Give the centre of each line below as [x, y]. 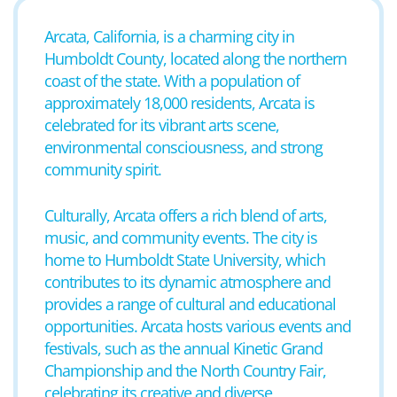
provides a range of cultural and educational [190, 304]
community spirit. [103, 169]
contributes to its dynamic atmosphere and [187, 282]
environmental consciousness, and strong [183, 147]
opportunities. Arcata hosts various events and [198, 326]
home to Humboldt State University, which [185, 260]
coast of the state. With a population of [172, 81]
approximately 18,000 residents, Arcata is [179, 103]
